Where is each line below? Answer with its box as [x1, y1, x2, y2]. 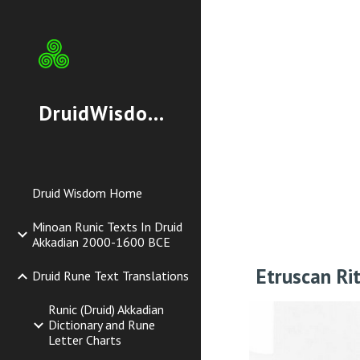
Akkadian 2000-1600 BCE [32, 234, 170, 250]
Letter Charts [48, 332, 121, 348]
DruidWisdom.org [148, 100, 164, 126]
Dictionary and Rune [48, 317, 155, 333]
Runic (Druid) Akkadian [48, 301, 164, 317]
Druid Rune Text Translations [32, 268, 189, 284]
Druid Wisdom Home [32, 185, 142, 201]
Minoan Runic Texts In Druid [32, 219, 182, 235]
